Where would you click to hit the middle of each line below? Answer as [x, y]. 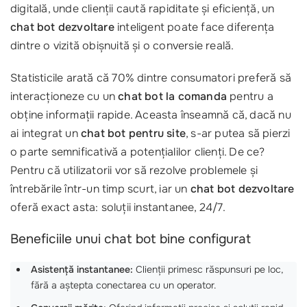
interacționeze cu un [64, 97]
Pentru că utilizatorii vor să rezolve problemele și [134, 171]
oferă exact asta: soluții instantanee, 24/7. [118, 208]
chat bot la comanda [173, 97]
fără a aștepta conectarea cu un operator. [123, 285]
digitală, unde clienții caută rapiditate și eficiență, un [143, 9]
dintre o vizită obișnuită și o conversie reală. [122, 46]
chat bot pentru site [133, 134]
